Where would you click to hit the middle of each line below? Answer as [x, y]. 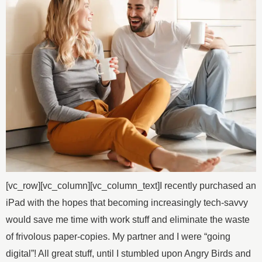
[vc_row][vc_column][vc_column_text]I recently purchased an [131, 185]
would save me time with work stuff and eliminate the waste [128, 219]
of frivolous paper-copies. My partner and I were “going [118, 236]
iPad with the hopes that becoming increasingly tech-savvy [127, 202]
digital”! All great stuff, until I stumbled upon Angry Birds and [128, 253]
